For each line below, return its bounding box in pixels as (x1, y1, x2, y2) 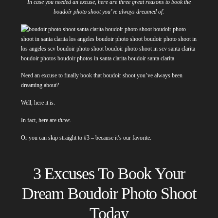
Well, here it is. (20, 99, 56, 107)
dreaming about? (20, 82, 60, 89)
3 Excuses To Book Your (33, 163, 185, 182)
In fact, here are (20, 116, 58, 124)
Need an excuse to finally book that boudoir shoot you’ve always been (20, 72, 182, 79)
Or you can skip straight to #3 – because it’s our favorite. (20, 134, 153, 141)
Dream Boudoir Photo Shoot (21, 183, 196, 202)
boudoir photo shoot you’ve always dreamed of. (54, 8, 164, 15)
